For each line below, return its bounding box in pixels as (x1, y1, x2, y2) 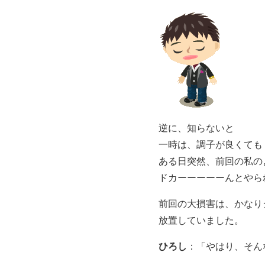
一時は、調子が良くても (159, 138, 263, 150)
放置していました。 (159, 214, 244, 226)
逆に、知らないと (159, 121, 234, 134)
